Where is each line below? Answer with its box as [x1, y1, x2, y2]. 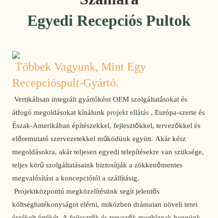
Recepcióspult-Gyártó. [12, 75, 119, 90]
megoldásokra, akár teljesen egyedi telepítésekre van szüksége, [12, 147, 204, 157]
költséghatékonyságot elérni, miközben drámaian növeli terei [12, 200, 198, 209]
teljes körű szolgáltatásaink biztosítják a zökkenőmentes [12, 161, 182, 170]
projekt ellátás [107, 108, 149, 117]
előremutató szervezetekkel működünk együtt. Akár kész [12, 134, 186, 144]
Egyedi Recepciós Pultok [27, 11, 191, 30]
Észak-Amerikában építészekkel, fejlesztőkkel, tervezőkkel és [12, 121, 200, 130]
